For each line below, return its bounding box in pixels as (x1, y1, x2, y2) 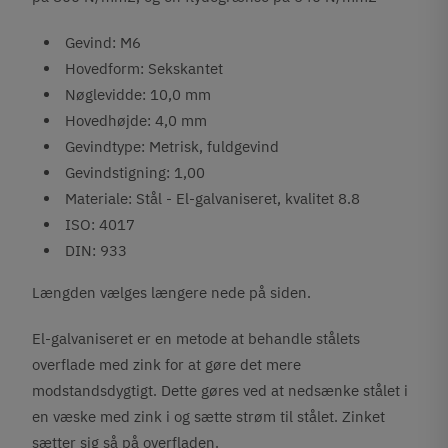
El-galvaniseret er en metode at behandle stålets (32, 329, 361, 348)
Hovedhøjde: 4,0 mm (65, 111, 208, 130)
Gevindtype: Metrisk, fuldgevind (65, 137, 280, 156)
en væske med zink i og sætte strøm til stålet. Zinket (32, 407, 386, 426)
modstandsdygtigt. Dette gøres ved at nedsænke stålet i (32, 381, 409, 400)
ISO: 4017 (65, 215, 136, 234)
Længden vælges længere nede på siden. (32, 283, 312, 302)
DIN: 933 (65, 241, 128, 260)
